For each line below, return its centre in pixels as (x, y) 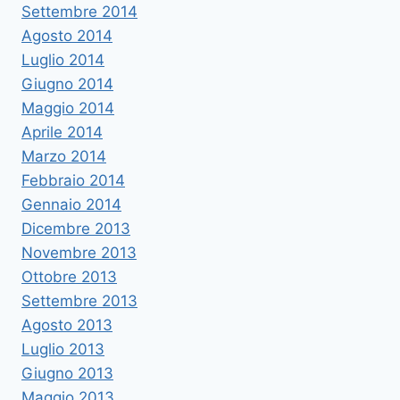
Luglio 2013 (63, 350)
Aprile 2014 (62, 133)
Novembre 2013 (79, 253)
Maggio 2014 (68, 108)
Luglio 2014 (63, 60)
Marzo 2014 (64, 157)
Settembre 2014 (79, 12)
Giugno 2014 (67, 84)
